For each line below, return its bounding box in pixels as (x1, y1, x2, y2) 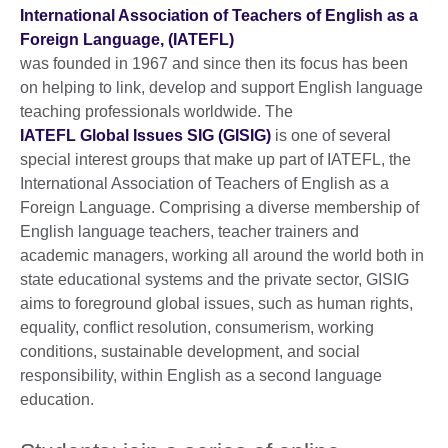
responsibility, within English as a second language (20, 367, 382, 385)
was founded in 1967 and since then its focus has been (20, 55, 408, 73)
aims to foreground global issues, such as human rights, (20, 295, 413, 313)
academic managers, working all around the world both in (20, 247, 424, 265)
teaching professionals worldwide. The (20, 103, 293, 121)
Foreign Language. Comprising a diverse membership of (20, 199, 419, 217)
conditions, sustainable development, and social (20, 343, 360, 361)
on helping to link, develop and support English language (20, 79, 423, 97)
